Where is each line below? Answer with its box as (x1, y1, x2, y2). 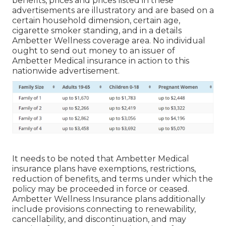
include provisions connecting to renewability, (12, 204, 196, 214)
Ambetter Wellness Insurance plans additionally (12, 194, 205, 204)
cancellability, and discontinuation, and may (12, 214, 186, 224)
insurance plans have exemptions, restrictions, (12, 163, 196, 174)
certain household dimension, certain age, (12, 16, 180, 26)
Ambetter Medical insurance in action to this (12, 56, 189, 66)
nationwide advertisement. (12, 66, 120, 76)
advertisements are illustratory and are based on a (12, 6, 214, 16)
